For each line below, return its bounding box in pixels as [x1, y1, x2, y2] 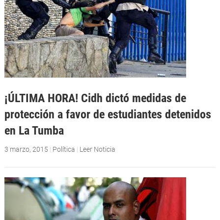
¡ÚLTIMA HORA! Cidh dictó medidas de [4, 91, 186, 106]
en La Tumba [4, 123, 64, 138]
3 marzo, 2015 [4, 145, 48, 154]
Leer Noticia [79, 145, 115, 154]
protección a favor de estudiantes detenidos [4, 107, 211, 122]
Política [52, 145, 75, 154]
